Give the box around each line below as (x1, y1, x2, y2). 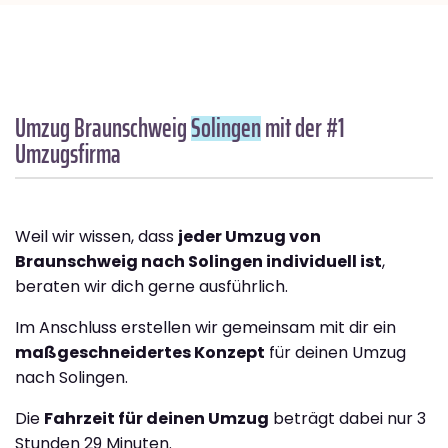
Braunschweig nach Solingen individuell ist (15, 250, 382, 274)
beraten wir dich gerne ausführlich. (15, 275, 288, 299)
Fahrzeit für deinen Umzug (44, 407, 269, 431)
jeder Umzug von (178, 225, 321, 249)
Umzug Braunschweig (15, 107, 191, 149)
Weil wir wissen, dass (15, 225, 178, 249)
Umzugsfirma (15, 133, 121, 175)
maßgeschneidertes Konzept (15, 341, 265, 365)
